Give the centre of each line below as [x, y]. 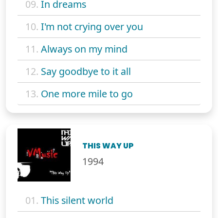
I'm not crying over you [92, 26]
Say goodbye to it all [86, 71]
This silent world [77, 200]
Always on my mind [84, 49]
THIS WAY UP [108, 145]
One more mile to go [87, 93]
